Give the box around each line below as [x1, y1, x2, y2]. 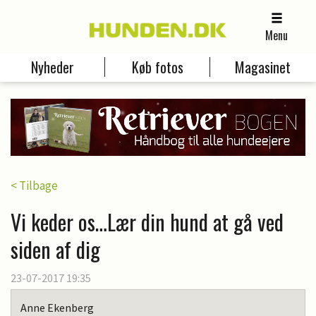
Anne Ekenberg [20, 300, 94, 315]
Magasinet [235, 56, 291, 78]
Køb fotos [131, 56, 183, 78]
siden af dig [11, 233, 100, 265]
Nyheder [30, 56, 74, 78]
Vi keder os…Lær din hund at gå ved [11, 205, 284, 238]
